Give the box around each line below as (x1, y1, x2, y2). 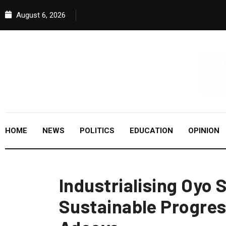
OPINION (188, 126, 219, 136)
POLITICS (80, 126, 115, 136)
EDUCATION (130, 126, 173, 136)
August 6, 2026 (14, 11, 66, 20)
